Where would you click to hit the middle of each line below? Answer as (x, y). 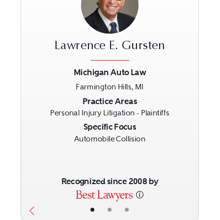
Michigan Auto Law (110, 72)
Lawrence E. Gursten (110, 46)
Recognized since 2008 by (110, 181)
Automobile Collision (110, 138)
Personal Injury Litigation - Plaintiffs (110, 113)
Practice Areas (110, 101)
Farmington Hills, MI (110, 87)
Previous (52, 101)
